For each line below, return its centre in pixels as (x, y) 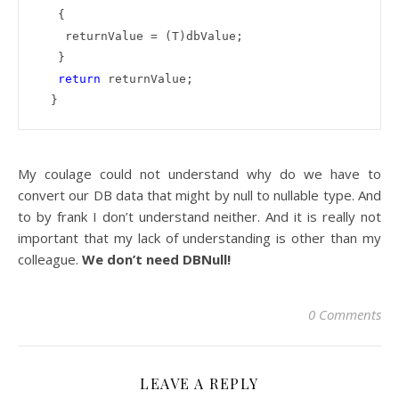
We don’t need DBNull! (156, 259)
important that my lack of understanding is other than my (199, 237)
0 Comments (345, 314)
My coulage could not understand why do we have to (199, 173)
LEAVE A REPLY (199, 383)
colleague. (50, 259)
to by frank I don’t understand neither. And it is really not (199, 216)
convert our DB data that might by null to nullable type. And (199, 195)
